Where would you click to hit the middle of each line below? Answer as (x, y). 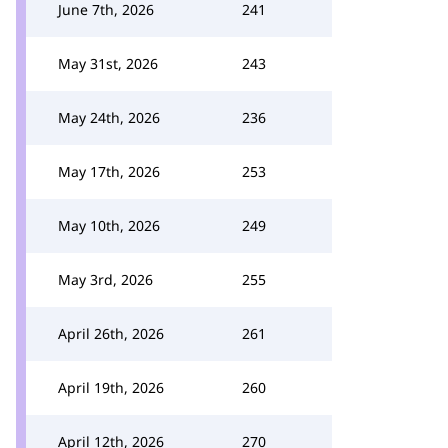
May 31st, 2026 (108, 63)
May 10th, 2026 (109, 225)
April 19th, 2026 (111, 387)
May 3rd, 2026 (105, 279)
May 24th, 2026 (109, 117)
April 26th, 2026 (111, 333)
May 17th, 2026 (109, 171)
